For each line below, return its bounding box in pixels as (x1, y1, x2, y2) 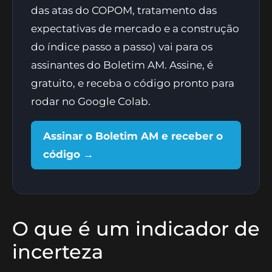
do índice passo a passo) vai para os (31, 40, 212, 53)
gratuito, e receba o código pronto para (31, 76, 234, 89)
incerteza (12, 239, 103, 263)
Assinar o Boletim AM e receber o (43, 129, 223, 142)
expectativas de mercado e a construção (31, 22, 239, 35)
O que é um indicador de (12, 216, 260, 240)
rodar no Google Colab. (31, 95, 151, 107)
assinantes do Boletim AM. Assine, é (31, 58, 213, 71)
